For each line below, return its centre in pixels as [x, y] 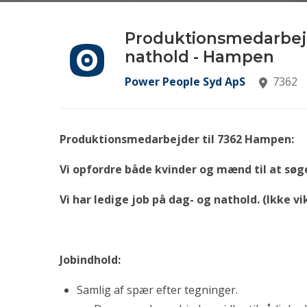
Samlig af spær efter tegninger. [157, 290]
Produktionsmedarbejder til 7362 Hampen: [177, 139]
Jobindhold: [90, 260]
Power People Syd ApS [185, 82]
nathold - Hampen [199, 57]
